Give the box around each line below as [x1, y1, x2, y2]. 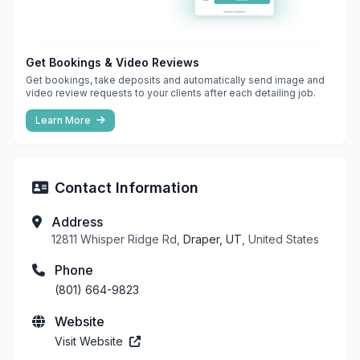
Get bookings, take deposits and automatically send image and [26, 73, 325, 86]
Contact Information [55, 178, 198, 196]
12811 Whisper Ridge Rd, [51, 231, 183, 246]
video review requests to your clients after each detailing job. [26, 86, 316, 99]
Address [51, 213, 103, 230]
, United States [242, 231, 319, 246]
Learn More [35, 113, 93, 126]
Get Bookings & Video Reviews [26, 55, 199, 69]
